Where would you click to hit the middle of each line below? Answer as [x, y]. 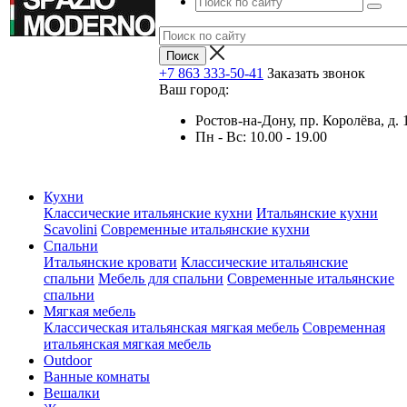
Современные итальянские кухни [205, 229]
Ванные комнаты [97, 377]
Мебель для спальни [161, 278]
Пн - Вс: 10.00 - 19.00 [261, 137]
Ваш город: [194, 89]
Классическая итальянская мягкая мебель [171, 328]
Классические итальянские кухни [148, 213]
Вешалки [72, 393]
